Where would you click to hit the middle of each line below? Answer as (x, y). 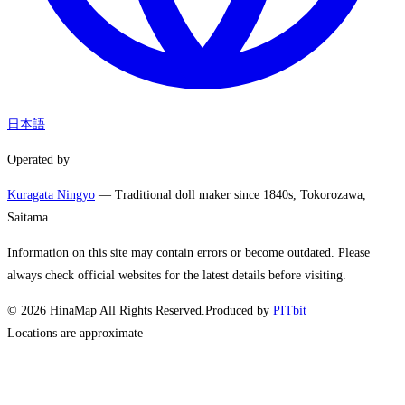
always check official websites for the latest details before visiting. (177, 276)
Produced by (237, 311)
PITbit (290, 311)
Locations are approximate (75, 334)
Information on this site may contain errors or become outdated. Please (188, 253)
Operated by (38, 160)
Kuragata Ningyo (51, 195)
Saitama (28, 218)
